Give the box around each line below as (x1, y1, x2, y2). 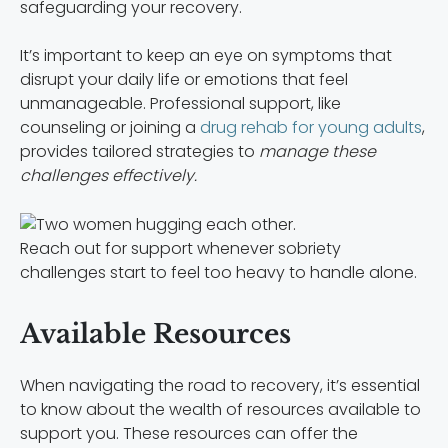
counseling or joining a (20, 116, 200, 140)
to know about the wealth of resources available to (20, 397, 421, 421)
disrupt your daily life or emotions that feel (20, 68, 348, 92)
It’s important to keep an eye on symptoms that (20, 44, 392, 68)
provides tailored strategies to (20, 140, 259, 164)
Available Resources (20, 317, 291, 350)
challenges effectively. (20, 164, 197, 188)
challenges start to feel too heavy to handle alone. (20, 260, 417, 284)
